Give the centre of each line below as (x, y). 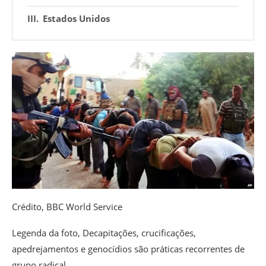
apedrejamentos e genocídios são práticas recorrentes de (128, 248)
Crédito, (29, 206)
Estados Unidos (76, 19)
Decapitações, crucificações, (139, 232)
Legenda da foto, (47, 232)
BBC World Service (84, 206)
